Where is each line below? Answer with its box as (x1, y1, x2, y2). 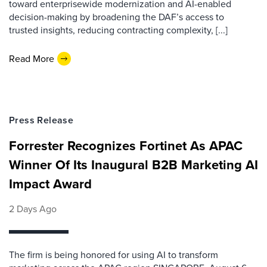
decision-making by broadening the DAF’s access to (9, 10, 224, 24)
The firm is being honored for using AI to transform (9, 248, 218, 262)
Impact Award (9, 174, 92, 194)
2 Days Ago (9, 202, 57, 216)
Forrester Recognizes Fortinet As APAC (9, 136, 243, 156)
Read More (9, 51, 54, 66)
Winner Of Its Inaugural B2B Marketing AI (9, 155, 258, 175)
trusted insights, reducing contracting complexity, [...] (9, 23, 228, 37)
